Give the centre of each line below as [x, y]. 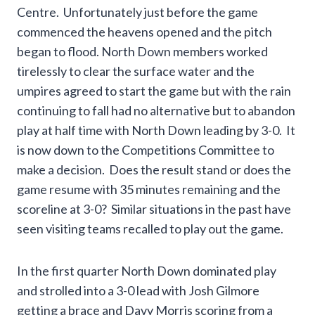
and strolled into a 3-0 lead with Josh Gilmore [138, 291]
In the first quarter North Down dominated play [147, 271]
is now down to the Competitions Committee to [146, 150]
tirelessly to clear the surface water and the [136, 71]
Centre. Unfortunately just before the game [137, 12]
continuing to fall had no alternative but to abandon [156, 111]
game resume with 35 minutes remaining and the [149, 189]
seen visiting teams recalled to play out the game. [150, 229]
